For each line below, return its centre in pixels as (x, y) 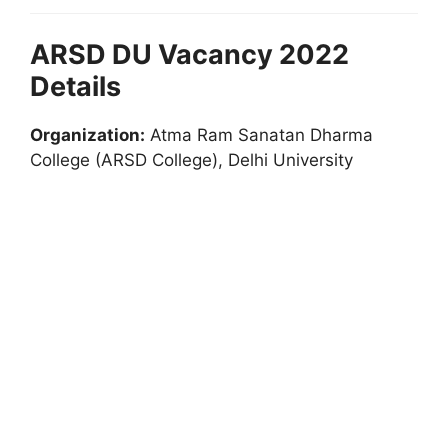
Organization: (87, 135)
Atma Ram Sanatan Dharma (259, 135)
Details (75, 86)
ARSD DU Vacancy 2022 (189, 54)
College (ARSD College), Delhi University (191, 160)
